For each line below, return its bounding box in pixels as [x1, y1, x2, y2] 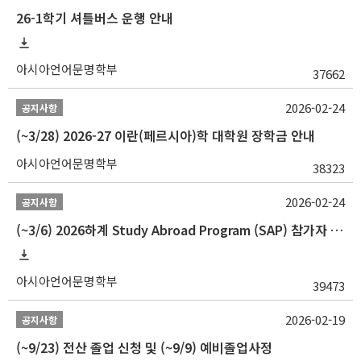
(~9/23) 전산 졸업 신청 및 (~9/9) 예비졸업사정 [16, 338, 272, 358]
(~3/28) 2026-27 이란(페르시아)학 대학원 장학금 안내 [16, 126, 315, 146]
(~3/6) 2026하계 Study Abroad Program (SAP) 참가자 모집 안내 [330, 220, 343, 240]
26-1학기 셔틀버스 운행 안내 [16, 8, 173, 28]
